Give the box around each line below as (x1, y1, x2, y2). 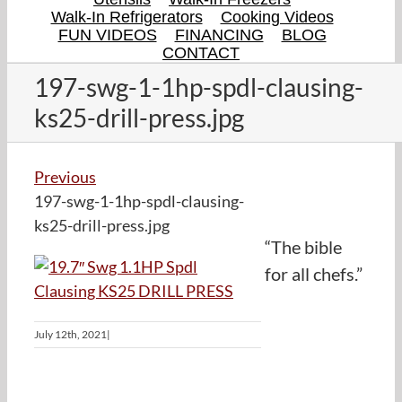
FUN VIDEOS (57, 25, 157, 44)
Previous (34, 166, 96, 187)
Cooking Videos (220, 7, 334, 26)
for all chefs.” (264, 263, 363, 285)
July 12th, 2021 (34, 328, 107, 342)
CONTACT (162, 43, 240, 62)
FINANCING (174, 25, 264, 44)
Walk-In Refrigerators (50, 7, 203, 26)
